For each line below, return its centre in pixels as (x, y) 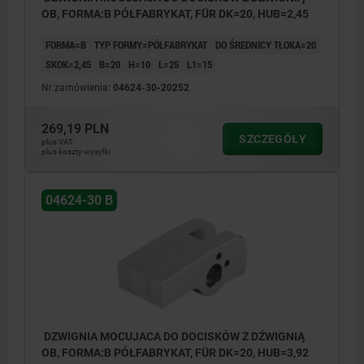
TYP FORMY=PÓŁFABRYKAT (151, 44)
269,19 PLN (75, 128)
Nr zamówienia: (77, 87)
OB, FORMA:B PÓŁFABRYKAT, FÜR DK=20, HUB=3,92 (175, 352)
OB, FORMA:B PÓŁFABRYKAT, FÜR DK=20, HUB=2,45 (175, 13)
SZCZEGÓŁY (273, 139)
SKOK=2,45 (68, 64)
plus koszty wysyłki (76, 151)
